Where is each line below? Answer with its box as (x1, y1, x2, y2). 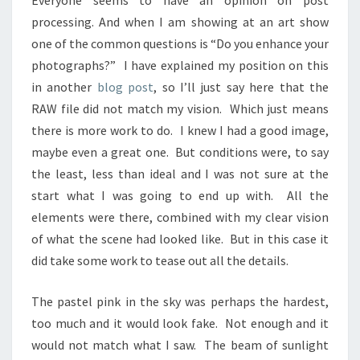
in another (31, 79, 97, 96)
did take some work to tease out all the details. (31, 252, 288, 269)
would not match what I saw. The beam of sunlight (31, 337, 329, 354)
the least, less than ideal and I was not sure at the (31, 166, 329, 182)
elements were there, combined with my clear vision (31, 209, 329, 226)
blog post (96, 79, 154, 96)
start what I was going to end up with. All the (31, 187, 329, 204)
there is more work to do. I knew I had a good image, (31, 122, 329, 139)
